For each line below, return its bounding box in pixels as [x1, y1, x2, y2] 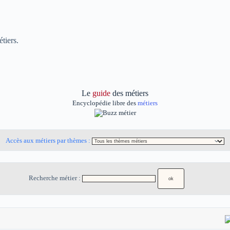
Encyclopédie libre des [72, 99, 138, 107]
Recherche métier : [29, 175, 82, 182]
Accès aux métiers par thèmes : [6, 137, 92, 145]
